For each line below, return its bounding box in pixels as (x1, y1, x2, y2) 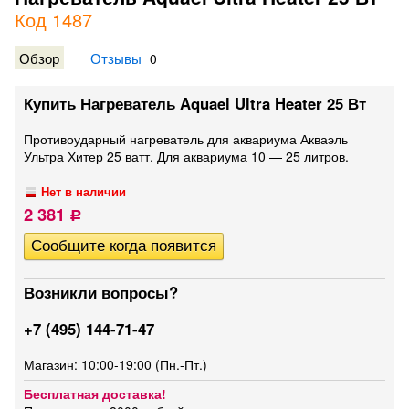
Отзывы (90, 47, 142, 68)
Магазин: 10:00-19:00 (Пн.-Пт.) (24, 355, 207, 373)
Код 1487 (15, 6, 92, 33)
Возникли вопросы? (24, 281, 178, 303)
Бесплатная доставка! (24, 384, 166, 403)
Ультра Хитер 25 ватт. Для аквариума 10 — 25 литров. (24, 147, 349, 165)
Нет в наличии (41, 184, 127, 200)
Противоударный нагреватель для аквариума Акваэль (24, 130, 348, 148)
